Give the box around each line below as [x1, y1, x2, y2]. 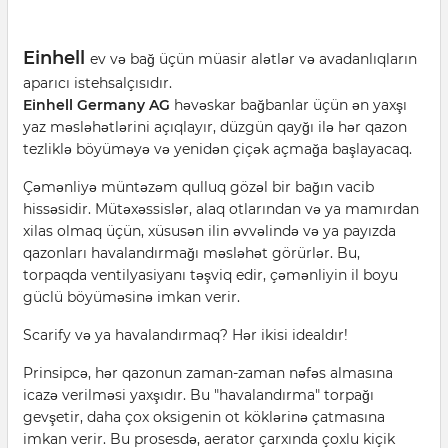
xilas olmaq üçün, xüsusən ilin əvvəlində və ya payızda [23, 222, 396, 240]
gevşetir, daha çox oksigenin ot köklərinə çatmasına [23, 408, 385, 426]
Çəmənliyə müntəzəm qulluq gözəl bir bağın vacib [23, 178, 374, 196]
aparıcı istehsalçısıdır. [23, 74, 172, 92]
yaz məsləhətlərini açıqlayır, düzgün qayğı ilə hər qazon [23, 118, 407, 136]
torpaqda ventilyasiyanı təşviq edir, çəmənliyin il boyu [23, 266, 398, 284]
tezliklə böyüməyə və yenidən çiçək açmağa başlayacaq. [23, 140, 412, 158]
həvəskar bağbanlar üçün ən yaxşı [170, 96, 407, 114]
